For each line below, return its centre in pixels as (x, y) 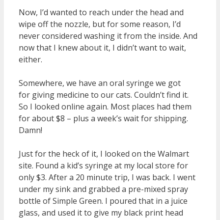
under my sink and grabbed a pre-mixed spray (103, 189)
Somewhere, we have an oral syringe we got (100, 83)
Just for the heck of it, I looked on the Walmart (104, 153)
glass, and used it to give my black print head (101, 212)
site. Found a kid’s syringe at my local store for (103, 165)
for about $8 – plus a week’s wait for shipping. (103, 118)
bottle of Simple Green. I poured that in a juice (103, 201)
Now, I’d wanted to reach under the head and (101, 12)
